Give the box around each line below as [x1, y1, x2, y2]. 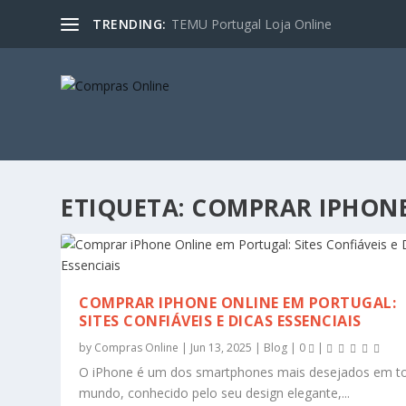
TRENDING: [92, 14, 167, 33]
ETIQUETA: [61, 191, 192, 224]
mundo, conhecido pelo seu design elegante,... [79, 384, 351, 401]
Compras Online [94, 340, 179, 355]
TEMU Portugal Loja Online [170, 14, 332, 33]
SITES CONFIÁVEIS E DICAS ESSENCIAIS [79, 311, 362, 331]
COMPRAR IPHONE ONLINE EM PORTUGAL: [79, 293, 397, 313]
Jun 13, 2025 [190, 340, 253, 355]
